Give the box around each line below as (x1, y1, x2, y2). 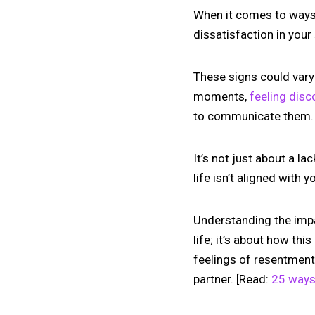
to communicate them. (193, 108, 314, 123)
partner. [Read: (193, 271, 271, 286)
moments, (193, 89, 250, 103)
